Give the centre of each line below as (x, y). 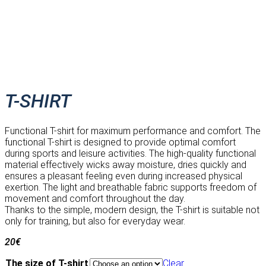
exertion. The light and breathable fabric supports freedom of (131, 187)
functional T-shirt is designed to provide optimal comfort (120, 142)
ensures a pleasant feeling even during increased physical (123, 176)
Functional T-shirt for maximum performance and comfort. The (133, 131)
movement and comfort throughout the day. (95, 198)
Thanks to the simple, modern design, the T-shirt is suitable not (132, 210)
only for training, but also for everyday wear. (95, 221)
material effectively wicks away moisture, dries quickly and (126, 164)
